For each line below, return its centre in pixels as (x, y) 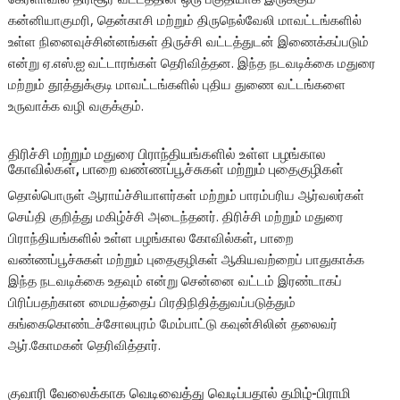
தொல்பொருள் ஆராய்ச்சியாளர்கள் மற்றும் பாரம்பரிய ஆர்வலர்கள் (187, 195)
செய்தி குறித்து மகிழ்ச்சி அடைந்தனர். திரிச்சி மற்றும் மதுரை (176, 217)
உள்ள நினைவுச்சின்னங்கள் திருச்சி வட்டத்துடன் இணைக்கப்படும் (189, 42)
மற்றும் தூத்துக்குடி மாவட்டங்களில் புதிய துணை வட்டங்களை (177, 84)
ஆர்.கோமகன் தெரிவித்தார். (85, 345)
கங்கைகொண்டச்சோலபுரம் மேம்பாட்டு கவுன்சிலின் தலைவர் (173, 324)
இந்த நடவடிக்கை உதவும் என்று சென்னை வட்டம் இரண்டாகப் (175, 281)
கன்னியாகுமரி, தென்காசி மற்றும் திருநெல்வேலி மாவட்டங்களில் (185, 20)
